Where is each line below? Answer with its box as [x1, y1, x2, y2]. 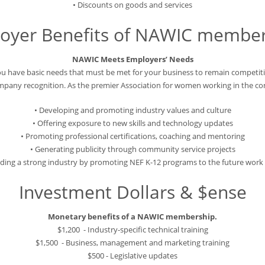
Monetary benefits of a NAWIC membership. [48, 211, 217, 222]
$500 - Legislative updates [88, 250, 177, 261]
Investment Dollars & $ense [18, 180, 247, 205]
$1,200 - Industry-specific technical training [57, 224, 208, 235]
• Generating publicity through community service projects [30, 144, 235, 155]
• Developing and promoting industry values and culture [34, 105, 231, 116]
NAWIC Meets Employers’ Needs [72, 54, 193, 65]
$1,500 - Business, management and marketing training [35, 237, 230, 248]
